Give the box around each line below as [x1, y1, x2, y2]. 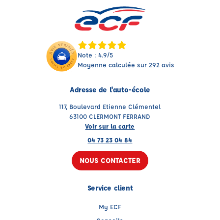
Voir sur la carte [85, 122, 135, 130]
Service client [87, 183, 133, 192]
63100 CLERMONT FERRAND [69, 112, 151, 120]
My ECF [98, 202, 121, 211]
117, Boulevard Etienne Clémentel [59, 102, 161, 110]
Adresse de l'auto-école [70, 85, 150, 94]
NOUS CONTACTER [79, 156, 140, 165]
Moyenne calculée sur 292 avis [77, 60, 174, 69]
